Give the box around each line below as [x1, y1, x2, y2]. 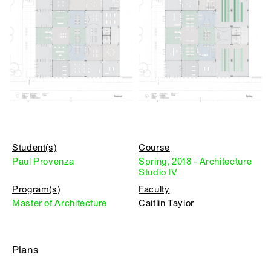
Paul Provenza [12, 156, 74, 167]
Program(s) [12, 184, 60, 195]
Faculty [139, 184, 170, 195]
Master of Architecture [12, 198, 107, 209]
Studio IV [139, 167, 178, 178]
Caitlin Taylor [139, 198, 194, 209]
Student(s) [12, 142, 57, 153]
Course [139, 142, 170, 153]
